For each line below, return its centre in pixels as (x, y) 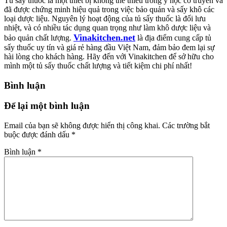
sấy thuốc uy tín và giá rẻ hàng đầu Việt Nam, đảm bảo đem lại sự (109, 47)
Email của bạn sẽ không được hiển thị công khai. (82, 126)
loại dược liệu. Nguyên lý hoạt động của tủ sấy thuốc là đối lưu (105, 18)
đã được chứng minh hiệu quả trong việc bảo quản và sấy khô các (109, 9)
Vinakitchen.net (104, 37)
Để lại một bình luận (47, 106)
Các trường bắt (186, 126)
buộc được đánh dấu (38, 135)
